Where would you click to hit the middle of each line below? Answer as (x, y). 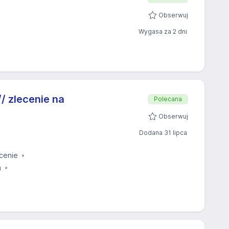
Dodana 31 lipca (163, 133)
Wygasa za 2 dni (163, 31)
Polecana (168, 99)
